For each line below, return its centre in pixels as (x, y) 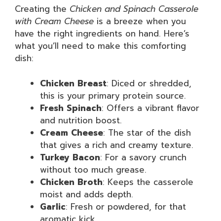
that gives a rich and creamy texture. (117, 145)
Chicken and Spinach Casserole (134, 9)
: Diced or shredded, (149, 83)
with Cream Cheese (54, 21)
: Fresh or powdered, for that (126, 206)
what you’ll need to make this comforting (100, 46)
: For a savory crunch (143, 157)
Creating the (42, 9)
